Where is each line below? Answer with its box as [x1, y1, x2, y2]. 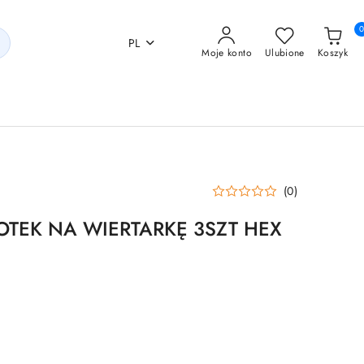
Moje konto [201, 45, 252, 60]
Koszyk [317, 45, 348, 60]
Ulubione [264, 45, 305, 60]
